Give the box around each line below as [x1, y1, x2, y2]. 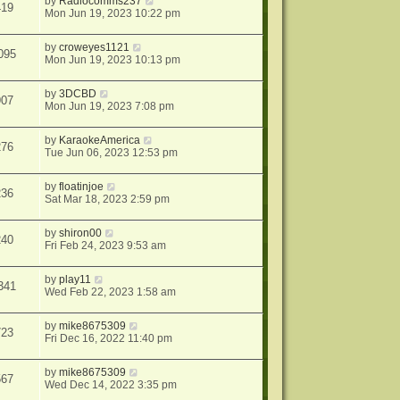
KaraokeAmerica [59, 134, 141, 146]
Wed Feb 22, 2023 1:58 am [45, 286, 177, 298]
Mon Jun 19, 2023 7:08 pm [45, 100, 175, 112]
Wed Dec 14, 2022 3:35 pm [45, 379, 178, 391]
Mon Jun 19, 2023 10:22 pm [45, 7, 181, 20]
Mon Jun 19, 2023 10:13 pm [45, 54, 181, 66]
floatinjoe [59, 180, 104, 193]
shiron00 [59, 227, 103, 239]
